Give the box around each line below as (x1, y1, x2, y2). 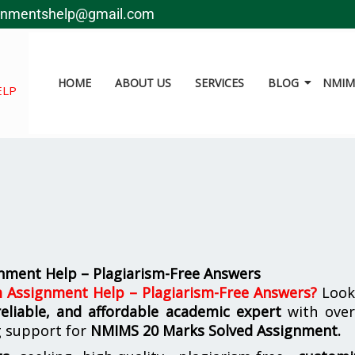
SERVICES (194, 75, 244, 90)
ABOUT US (114, 75, 171, 90)
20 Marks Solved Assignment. (143, 321, 341, 340)
